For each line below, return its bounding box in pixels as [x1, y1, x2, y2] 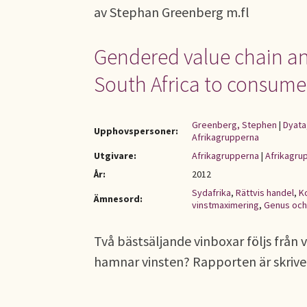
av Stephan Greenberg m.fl [94, 3, 249, 21]
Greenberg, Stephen [192, 119, 277, 131]
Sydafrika [192, 186, 231, 199]
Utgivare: [94, 149, 136, 162]
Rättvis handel [236, 186, 294, 199]
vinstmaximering [192, 199, 259, 211]
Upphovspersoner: [94, 125, 178, 137]
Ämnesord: [94, 193, 143, 205]
